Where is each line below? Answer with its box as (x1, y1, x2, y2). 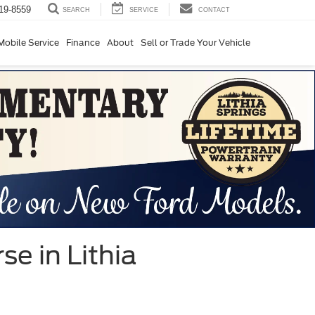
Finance (66, 37, 100, 48)
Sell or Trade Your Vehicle (141, 37, 250, 48)
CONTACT (198, 6, 230, 13)
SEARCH (63, 6, 90, 14)
